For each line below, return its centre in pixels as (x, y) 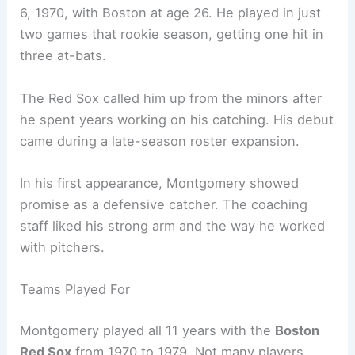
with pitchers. (63, 247)
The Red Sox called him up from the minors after (171, 98)
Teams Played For (75, 289)
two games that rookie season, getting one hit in (172, 34)
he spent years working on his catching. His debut (177, 119)
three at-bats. (63, 56)
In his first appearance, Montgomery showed (160, 183)
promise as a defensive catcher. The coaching (164, 204)
